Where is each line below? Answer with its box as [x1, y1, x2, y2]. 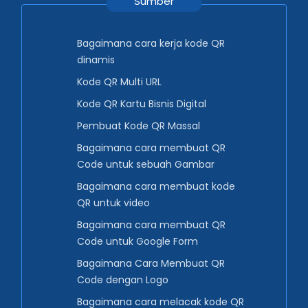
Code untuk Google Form [77, 234, 198, 249]
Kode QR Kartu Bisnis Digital [77, 97, 206, 111]
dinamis [77, 53, 115, 67]
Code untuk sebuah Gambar [77, 157, 214, 172]
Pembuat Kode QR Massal [77, 119, 200, 133]
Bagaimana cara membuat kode [77, 179, 235, 194]
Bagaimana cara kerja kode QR [77, 36, 225, 51]
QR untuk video [77, 196, 150, 210]
